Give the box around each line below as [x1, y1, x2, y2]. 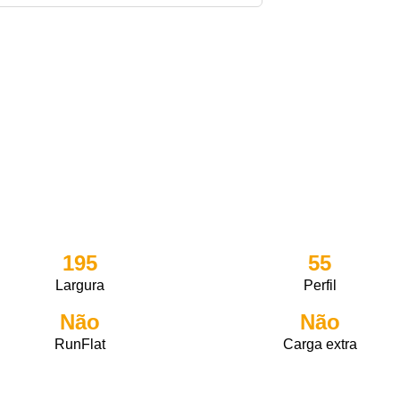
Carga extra [282, 337, 357, 352]
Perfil [303, 278, 337, 293]
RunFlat [54, 337, 106, 352]
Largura [55, 278, 105, 293]
